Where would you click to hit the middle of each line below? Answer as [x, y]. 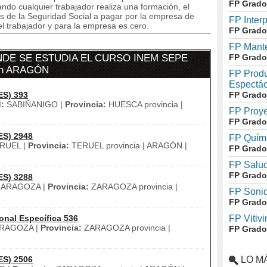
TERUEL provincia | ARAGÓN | [128, 145]
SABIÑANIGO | [35, 104]
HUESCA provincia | [145, 104]
